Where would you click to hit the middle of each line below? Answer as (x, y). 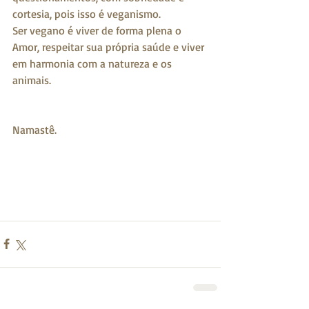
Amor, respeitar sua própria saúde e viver (110, 47)
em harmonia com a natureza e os (93, 63)
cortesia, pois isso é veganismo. (87, 13)
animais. (32, 80)
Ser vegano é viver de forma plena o (98, 30)
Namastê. (34, 129)
